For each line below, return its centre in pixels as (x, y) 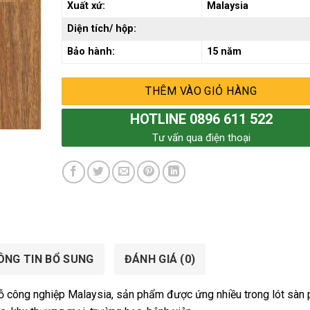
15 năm (224, 51)
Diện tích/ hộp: (101, 28)
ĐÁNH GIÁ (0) (160, 259)
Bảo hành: (91, 51)
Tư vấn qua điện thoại (201, 137)
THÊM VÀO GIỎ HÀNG (201, 91)
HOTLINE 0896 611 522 (201, 119)
